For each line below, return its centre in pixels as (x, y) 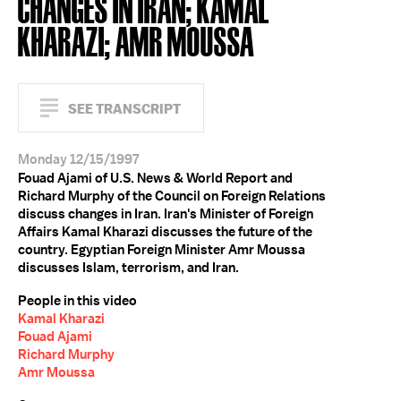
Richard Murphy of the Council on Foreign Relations (172, 196)
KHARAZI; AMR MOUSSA (136, 40)
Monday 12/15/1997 (78, 159)
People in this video (77, 301)
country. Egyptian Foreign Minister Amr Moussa (162, 250)
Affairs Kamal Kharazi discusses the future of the (165, 232)
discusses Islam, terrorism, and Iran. (128, 268)
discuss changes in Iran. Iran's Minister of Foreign (166, 214)
